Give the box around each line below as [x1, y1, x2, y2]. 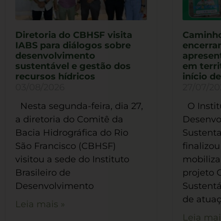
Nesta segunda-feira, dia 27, [15, 100, 143, 111]
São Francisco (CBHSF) [15, 140, 116, 151]
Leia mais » [15, 198, 65, 210]
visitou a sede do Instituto [15, 153, 129, 165]
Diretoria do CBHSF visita [15, 29, 132, 40]
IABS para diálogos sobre [15, 39, 131, 51]
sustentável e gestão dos [15, 60, 131, 72]
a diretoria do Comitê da [15, 113, 123, 125]
